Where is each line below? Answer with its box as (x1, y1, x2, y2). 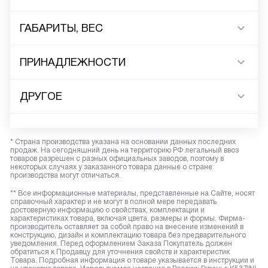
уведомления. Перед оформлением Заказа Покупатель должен (10, 239, 232, 248)
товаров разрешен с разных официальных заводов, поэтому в (10, 154, 224, 163)
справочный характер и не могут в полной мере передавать (10, 197, 217, 206)
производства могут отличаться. (10, 171, 121, 180)
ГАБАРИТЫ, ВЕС (20, 22, 103, 35)
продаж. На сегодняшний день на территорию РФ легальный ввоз (10, 146, 239, 155)
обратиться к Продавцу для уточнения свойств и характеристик (10, 248, 230, 257)
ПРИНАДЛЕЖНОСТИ (20, 56, 126, 69)
